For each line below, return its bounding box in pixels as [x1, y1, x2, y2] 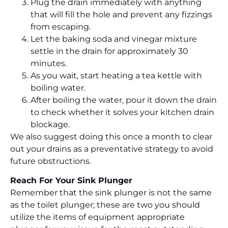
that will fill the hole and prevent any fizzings [31, 9, 212, 19]
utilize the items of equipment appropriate [10, 212, 185, 222]
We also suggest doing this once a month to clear [10, 131, 212, 141]
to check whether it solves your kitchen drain [31, 107, 214, 117]
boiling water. [31, 82, 85, 93]
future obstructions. [10, 156, 91, 166]
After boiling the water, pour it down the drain [31, 95, 217, 105]
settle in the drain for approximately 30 [31, 46, 188, 56]
